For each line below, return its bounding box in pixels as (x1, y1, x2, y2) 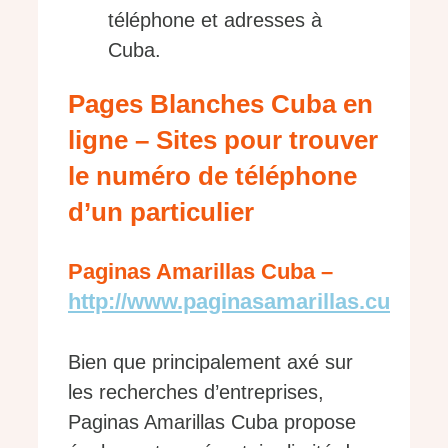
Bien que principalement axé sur (68, 351, 353, 374)
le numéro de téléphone (68, 161, 357, 192)
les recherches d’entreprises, (68, 381, 324, 404)
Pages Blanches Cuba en (68, 89, 373, 120)
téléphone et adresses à (108, 8, 322, 31)
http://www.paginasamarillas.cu (68, 289, 390, 315)
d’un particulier (68, 197, 254, 228)
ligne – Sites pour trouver (68, 125, 378, 156)
